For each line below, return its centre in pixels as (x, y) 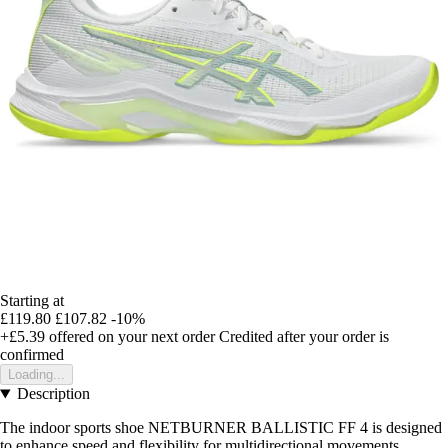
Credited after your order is (304, 337)
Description (53, 394)
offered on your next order (130, 337)
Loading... (36, 375)
